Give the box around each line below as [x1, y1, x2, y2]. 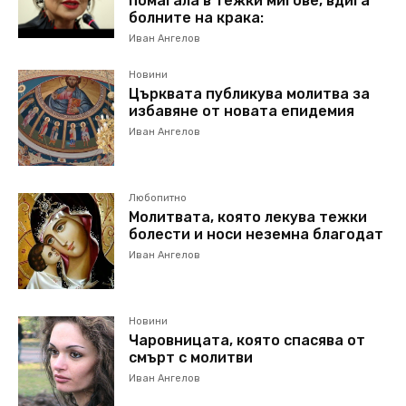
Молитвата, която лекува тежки [129, 208, 368, 227]
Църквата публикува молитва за [129, 85, 371, 103]
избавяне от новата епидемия [129, 102, 355, 121]
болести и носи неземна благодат [129, 226, 384, 244]
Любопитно [129, 192, 188, 205]
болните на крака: [129, 9, 265, 27]
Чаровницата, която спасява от [129, 332, 366, 350]
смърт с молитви [129, 349, 254, 367]
